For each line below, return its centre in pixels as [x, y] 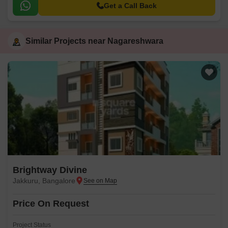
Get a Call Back [130, 6]
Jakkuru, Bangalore [44, 181]
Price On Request [51, 204]
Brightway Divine [50, 170]
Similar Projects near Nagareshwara [94, 41]
